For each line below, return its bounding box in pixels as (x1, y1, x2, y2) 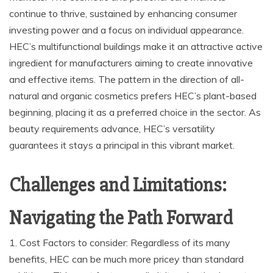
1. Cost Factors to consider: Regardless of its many (9, 236, 230, 249)
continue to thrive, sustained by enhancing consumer (9, 7, 237, 19)
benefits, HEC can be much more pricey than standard (9, 253, 244, 265)
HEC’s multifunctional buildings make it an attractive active (9, 40, 263, 52)
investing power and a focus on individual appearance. (9, 24, 244, 36)
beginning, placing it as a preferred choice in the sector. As (9, 106, 261, 118)
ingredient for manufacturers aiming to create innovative (9, 57, 253, 69)
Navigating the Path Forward (9, 206, 233, 230)
